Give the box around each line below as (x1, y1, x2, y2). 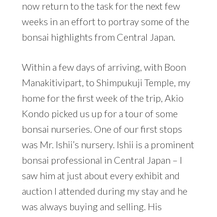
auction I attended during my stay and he (21, 185, 187, 197)
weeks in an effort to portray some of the (21, 15, 189, 28)
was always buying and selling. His (21, 201, 162, 213)
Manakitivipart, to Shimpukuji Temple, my (21, 77, 190, 89)
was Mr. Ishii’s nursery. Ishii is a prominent (21, 139, 194, 151)
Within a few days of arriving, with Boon (21, 61, 186, 73)
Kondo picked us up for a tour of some (21, 108, 178, 120)
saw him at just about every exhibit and (21, 170, 180, 182)
